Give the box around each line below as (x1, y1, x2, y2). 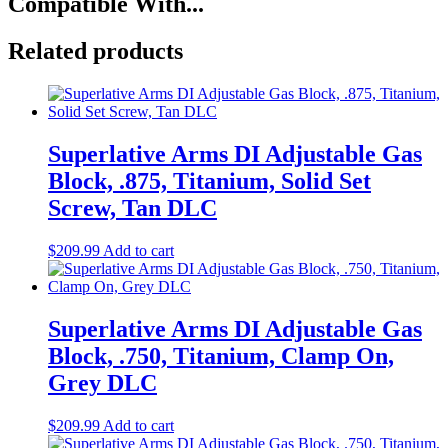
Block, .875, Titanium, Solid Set (48, 168, 371, 195)
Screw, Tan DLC (48, 195, 217, 222)
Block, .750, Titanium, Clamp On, (48, 342, 394, 369)
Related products (8, 38, 183, 65)
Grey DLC (48, 369, 157, 396)
